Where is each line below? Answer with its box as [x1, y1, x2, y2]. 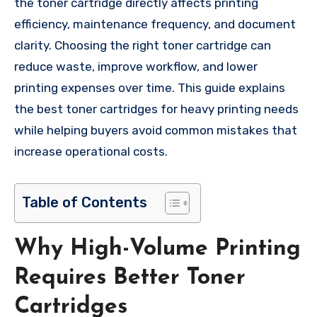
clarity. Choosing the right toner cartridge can [14, 38, 271, 52]
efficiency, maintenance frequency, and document [14, 16, 296, 31]
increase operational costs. [14, 144, 168, 158]
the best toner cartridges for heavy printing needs [14, 101, 299, 116]
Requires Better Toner [14, 266, 246, 289]
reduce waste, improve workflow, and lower [14, 59, 258, 74]
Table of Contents [22, 193, 147, 211]
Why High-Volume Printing [14, 237, 301, 260]
